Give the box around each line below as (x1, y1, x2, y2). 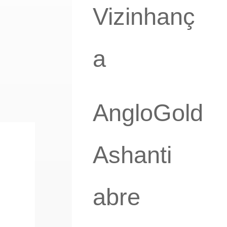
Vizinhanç (92, 4, 195, 30)
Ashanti (92, 141, 172, 168)
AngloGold (92, 99, 203, 126)
